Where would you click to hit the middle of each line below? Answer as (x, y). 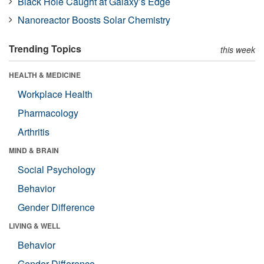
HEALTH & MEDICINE (45, 75)
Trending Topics (45, 48)
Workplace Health (55, 94)
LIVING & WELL (34, 225)
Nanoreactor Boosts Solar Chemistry (94, 19)
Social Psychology (57, 169)
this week (238, 49)
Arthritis (34, 131)
